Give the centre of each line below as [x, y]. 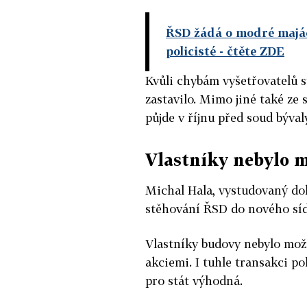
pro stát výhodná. [194, 280]
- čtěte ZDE [250, 51]
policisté [191, 51]
